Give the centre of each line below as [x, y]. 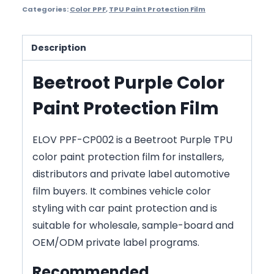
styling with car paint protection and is [125, 208]
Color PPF [88, 9]
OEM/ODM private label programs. [116, 242]
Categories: [46, 9]
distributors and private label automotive [131, 174]
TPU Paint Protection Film [157, 9]
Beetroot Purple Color [128, 83]
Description [59, 47]
